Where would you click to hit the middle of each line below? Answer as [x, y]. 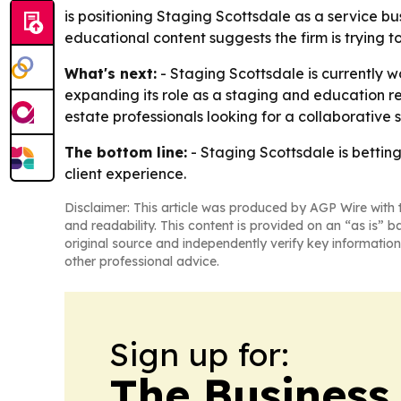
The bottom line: [126, 153]
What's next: [111, 74]
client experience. [125, 174]
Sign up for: [199, 354]
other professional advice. [142, 262]
